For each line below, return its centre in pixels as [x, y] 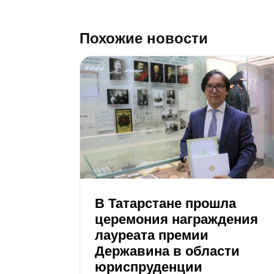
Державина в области [167, 251]
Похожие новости [144, 38]
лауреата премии [152, 235]
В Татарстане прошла [165, 203]
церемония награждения [176, 219]
